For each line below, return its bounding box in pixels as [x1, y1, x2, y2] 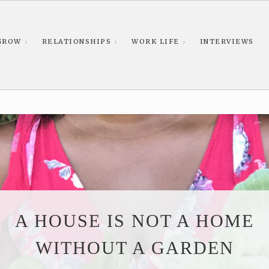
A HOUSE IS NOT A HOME [15, 211, 254, 231]
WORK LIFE [131, 37, 180, 46]
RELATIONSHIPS [41, 37, 111, 46]
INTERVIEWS [199, 37, 254, 46]
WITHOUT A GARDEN [35, 238, 234, 258]
